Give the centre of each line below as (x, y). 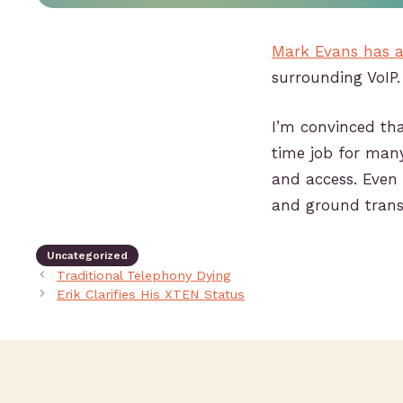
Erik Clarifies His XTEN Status (151, 294)
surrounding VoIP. (336, 78)
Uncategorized (87, 255)
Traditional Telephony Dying (144, 275)
